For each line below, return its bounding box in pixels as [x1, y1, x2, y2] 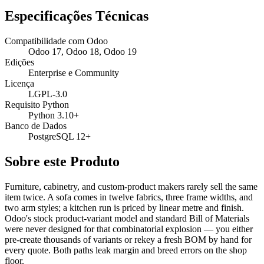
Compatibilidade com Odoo [5, 36, 108, 47]
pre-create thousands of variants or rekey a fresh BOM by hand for [5, 235, 252, 245]
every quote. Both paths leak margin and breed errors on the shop [5, 245, 247, 256]
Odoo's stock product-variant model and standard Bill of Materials [5, 213, 249, 224]
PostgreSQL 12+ [28, 131, 91, 142]
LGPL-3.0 [28, 89, 67, 100]
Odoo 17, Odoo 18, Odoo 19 [28, 47, 137, 57]
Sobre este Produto [5, 154, 120, 170]
